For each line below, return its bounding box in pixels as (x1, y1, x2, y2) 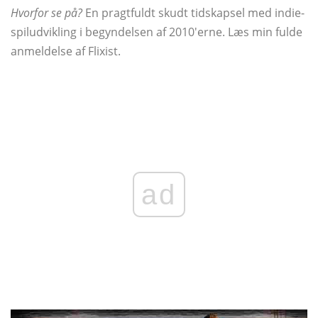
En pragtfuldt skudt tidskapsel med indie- (82, 5, 305, 21)
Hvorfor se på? (11, 5, 82, 21)
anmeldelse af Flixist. (11, 43, 121, 60)
